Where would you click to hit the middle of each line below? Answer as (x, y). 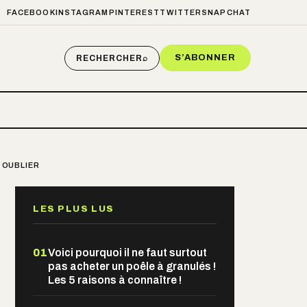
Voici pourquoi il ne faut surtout (127, 252)
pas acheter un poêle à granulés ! (132, 266)
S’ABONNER (205, 58)
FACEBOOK (31, 12)
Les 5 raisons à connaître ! (115, 280)
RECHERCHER (109, 58)
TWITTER (181, 12)
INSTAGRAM (82, 12)
